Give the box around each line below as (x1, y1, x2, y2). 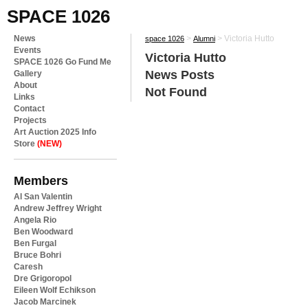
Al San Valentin (14, 192, 72, 201)
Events (14, 45, 41, 55)
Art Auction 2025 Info (14, 127, 96, 137)
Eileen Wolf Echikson (14, 285, 96, 295)
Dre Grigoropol (14, 274, 71, 283)
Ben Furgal (14, 239, 56, 248)
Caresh (14, 262, 43, 272)
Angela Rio (14, 215, 56, 225)
